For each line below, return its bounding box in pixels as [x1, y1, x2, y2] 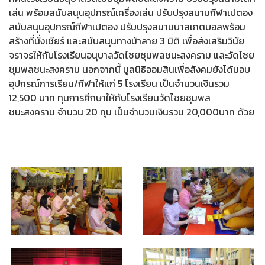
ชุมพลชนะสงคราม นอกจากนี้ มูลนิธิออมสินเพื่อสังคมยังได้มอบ [9, 62, 250, 76]
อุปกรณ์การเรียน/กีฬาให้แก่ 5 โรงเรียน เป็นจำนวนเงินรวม [9, 76, 230, 91]
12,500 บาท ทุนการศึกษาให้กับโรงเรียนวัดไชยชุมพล [9, 90, 211, 105]
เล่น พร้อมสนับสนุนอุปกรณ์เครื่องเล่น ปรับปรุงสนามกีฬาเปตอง [9, 5, 253, 20]
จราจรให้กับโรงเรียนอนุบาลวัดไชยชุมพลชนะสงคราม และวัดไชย [9, 47, 254, 62]
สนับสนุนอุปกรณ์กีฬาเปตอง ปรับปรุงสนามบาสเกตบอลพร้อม [9, 19, 245, 34]
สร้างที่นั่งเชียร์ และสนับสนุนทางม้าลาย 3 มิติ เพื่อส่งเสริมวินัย [9, 33, 244, 48]
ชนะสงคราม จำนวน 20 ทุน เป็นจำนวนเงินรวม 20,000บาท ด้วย [9, 104, 254, 119]
